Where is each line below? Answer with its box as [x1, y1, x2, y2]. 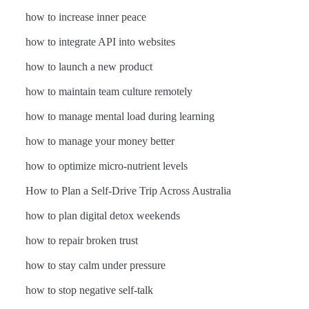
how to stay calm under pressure [25, 259, 166, 271]
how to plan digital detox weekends [25, 210, 180, 221]
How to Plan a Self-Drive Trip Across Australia [25, 185, 231, 197]
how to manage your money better [25, 135, 175, 147]
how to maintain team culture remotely [25, 86, 192, 97]
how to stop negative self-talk [25, 284, 153, 296]
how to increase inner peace [25, 11, 146, 23]
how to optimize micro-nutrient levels [25, 160, 188, 172]
